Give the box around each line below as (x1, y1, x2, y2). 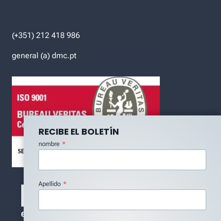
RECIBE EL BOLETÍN (38, 126, 119, 138)
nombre (38, 140, 60, 147)
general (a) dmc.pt (12, 50, 76, 60)
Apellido (38, 180, 61, 187)
